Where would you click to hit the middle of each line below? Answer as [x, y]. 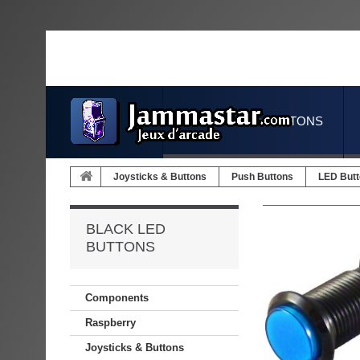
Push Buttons [262, 177]
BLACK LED [126, 229]
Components [117, 298]
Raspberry [110, 323]
